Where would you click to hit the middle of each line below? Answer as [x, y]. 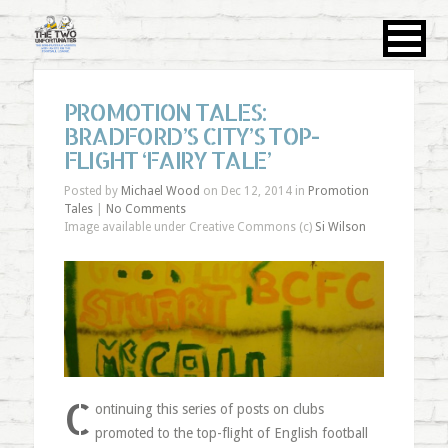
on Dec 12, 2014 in [253, 191]
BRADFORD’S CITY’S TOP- [191, 135]
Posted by [92, 191]
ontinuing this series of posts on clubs [210, 408]
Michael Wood [160, 191]
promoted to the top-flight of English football [232, 432]
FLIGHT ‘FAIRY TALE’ [167, 159]
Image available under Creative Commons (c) [189, 227]
